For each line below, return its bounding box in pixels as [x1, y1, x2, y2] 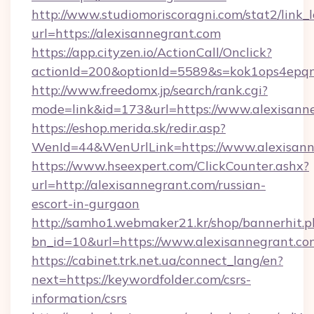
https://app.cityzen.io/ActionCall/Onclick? [32, 44, 272, 60]
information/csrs [32, 290, 127, 306]
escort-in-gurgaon [32, 196, 139, 212]
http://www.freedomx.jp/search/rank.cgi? [32, 82, 268, 98]
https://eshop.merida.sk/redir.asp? [32, 120, 226, 136]
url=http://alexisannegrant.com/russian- [32, 177, 266, 193]
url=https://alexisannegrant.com [32, 25, 221, 41]
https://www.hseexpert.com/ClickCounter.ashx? [32, 158, 309, 174]
